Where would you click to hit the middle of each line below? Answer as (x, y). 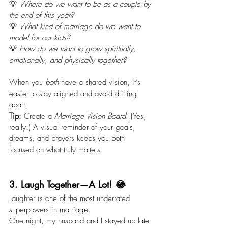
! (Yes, (137, 116)
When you (27, 83)
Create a (38, 116)
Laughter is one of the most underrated (71, 199)
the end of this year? (41, 16)
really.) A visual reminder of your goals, (74, 127)
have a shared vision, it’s (101, 83)
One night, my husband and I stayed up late (80, 221)
